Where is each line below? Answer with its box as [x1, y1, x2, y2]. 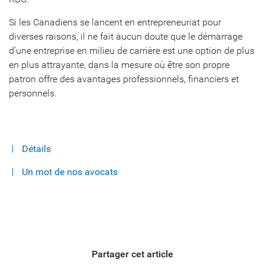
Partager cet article [92, 248, 173, 260]
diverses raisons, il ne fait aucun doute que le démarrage [9, 31, 243, 43]
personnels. [9, 88, 57, 99]
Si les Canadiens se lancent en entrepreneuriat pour [9, 17, 221, 28]
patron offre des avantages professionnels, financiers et [9, 73, 239, 85]
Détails [22, 143, 51, 155]
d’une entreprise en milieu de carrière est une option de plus [9, 45, 254, 57]
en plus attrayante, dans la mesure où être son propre [9, 59, 230, 71]
